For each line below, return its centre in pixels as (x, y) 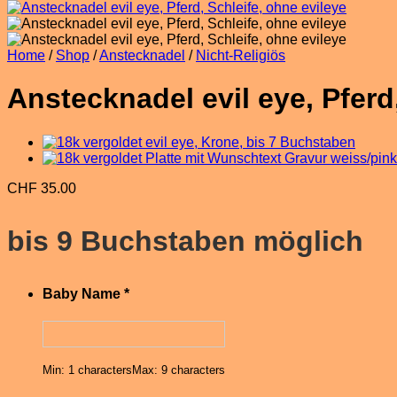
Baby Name (82, 293)
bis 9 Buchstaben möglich (185, 241)
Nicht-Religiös (241, 55)
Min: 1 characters (87, 370)
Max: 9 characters (179, 370)
